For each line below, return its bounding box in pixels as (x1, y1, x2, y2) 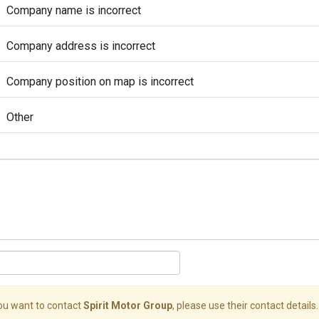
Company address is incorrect (6, 39, 155, 53)
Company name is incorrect (6, 4, 141, 17)
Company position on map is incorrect (6, 75, 194, 88)
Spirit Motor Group (83, 300, 172, 311)
